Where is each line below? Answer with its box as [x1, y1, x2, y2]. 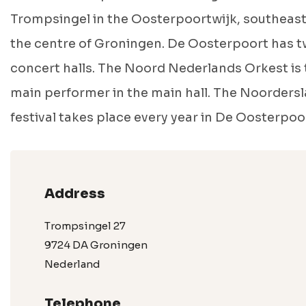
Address [44, 185, 105, 202]
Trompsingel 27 [44, 219, 126, 232]
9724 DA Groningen [44, 238, 148, 251]
